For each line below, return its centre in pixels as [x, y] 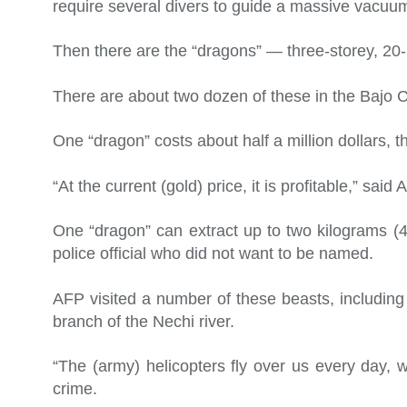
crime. [75, 389]
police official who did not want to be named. [213, 254]
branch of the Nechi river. [144, 321]
